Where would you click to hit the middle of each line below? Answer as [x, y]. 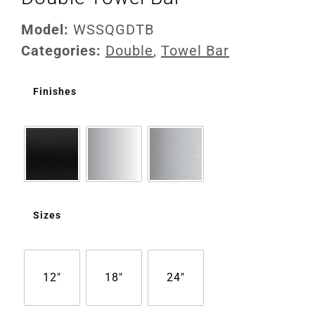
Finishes [55, 92]
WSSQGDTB [114, 30]
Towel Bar [195, 51]
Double [129, 51]
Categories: [61, 51]
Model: [47, 30]
